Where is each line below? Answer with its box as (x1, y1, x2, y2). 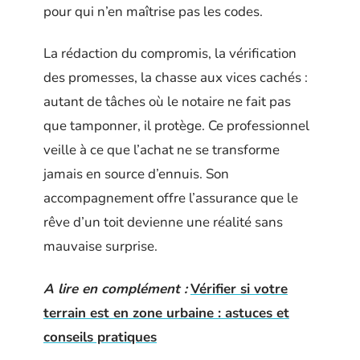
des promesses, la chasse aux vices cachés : (43, 68, 308, 87)
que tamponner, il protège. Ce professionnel (43, 117, 309, 135)
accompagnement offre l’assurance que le (43, 189, 298, 207)
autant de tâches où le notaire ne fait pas (43, 92, 291, 111)
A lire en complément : (43, 279, 187, 298)
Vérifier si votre (190, 279, 288, 298)
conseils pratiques (43, 327, 157, 346)
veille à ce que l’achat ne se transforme (43, 141, 280, 159)
